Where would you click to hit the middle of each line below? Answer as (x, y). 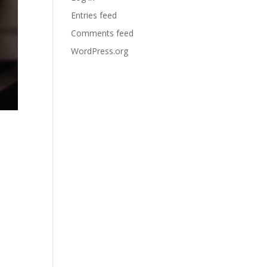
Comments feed (103, 33)
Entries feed (94, 15)
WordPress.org (100, 51)
